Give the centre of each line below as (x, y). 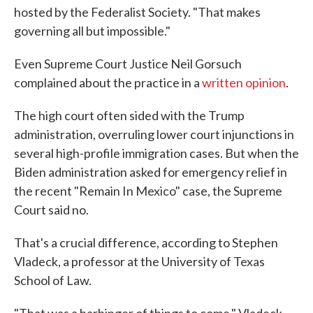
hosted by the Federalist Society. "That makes (137, 12)
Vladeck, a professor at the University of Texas (139, 261)
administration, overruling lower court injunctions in (154, 134)
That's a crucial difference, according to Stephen (146, 242)
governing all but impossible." (92, 31)
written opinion (244, 82)
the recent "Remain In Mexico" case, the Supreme (148, 191)
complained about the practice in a (108, 82)
